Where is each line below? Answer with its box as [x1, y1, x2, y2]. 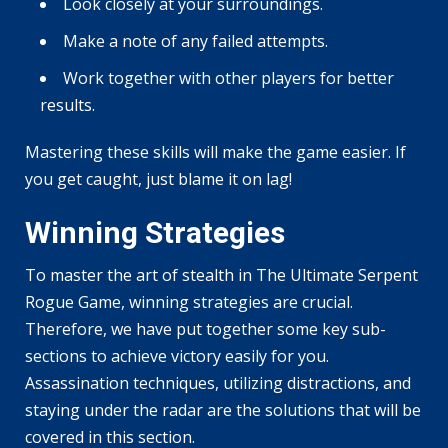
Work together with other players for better [63, 66, 394, 89]
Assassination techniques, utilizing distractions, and [25, 371, 411, 394]
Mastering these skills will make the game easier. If [25, 140, 406, 163]
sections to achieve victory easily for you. [25, 344, 329, 367]
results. [40, 93, 95, 116]
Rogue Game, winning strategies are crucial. [25, 290, 353, 313]
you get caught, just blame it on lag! [25, 167, 292, 190]
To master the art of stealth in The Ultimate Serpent [25, 263, 418, 286]
